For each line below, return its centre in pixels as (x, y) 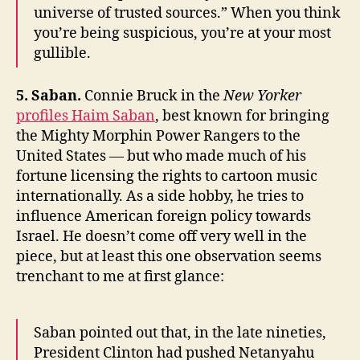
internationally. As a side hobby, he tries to (160, 196)
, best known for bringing (242, 116)
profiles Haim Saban (86, 116)
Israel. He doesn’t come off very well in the (162, 236)
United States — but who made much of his (161, 156)
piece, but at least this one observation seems (169, 256)
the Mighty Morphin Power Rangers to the (158, 136)
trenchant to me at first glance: (120, 276)
